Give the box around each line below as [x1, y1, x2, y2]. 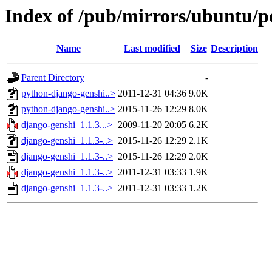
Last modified [124, 43, 180, 54]
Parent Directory [21, 72, 84, 83]
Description [211, 43, 258, 54]
